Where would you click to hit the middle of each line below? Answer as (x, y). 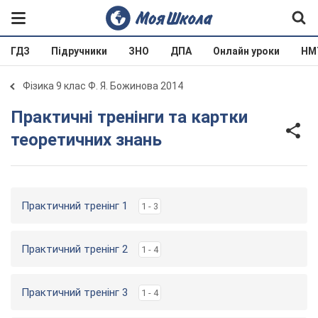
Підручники (79, 51)
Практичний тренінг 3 (75, 292)
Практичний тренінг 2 (75, 249)
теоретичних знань (86, 140)
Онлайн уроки (246, 51)
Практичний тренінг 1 (75, 206)
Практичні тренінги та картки (17, 117)
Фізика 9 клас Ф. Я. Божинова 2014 (103, 86)
